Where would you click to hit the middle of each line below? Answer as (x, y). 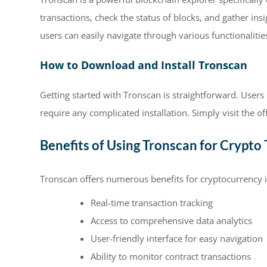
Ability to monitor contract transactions (171, 256)
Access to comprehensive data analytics (171, 220)
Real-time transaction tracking (152, 202)
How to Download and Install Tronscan (144, 65)
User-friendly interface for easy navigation (177, 238)
